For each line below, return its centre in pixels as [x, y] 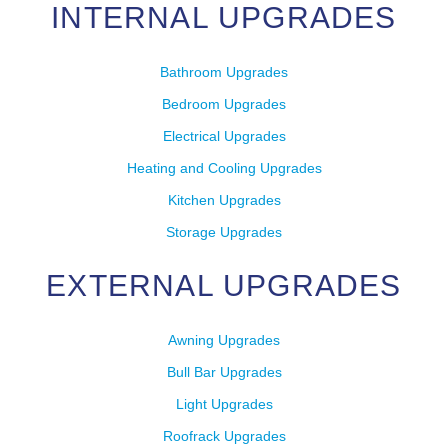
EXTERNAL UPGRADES [224, 286]
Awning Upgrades [224, 340]
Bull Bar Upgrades [224, 372]
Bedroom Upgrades [224, 104]
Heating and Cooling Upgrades [224, 168]
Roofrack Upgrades [224, 436]
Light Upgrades [224, 404]
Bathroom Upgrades [224, 72]
